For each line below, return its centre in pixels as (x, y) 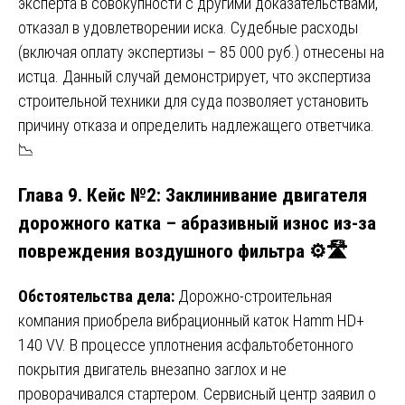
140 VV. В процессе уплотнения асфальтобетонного (186, 345)
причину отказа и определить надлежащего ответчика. (196, 125)
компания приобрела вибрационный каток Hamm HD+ (191, 321)
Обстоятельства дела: (96, 297)
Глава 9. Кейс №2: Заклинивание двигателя (193, 195)
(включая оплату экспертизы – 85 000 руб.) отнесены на (201, 52)
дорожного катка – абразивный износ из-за (197, 223)
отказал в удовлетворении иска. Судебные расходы (188, 27)
